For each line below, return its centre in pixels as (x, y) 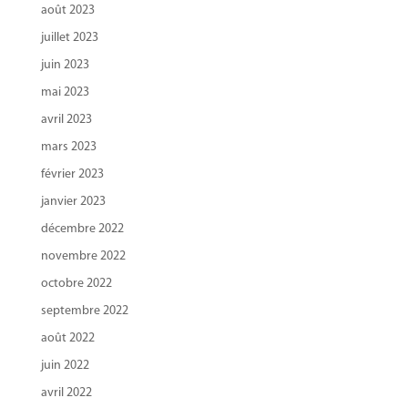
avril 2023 (66, 119)
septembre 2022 (84, 311)
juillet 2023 (69, 37)
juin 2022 (65, 365)
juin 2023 (65, 65)
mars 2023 (68, 147)
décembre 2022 (82, 229)
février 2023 (72, 174)
